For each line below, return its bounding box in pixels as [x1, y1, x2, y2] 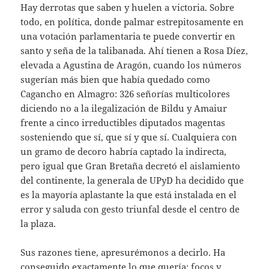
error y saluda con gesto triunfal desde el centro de [20, 203, 240, 216]
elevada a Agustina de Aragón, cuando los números [20, 59, 242, 71]
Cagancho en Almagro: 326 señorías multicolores [20, 88, 231, 100]
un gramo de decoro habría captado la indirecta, [20, 145, 227, 158]
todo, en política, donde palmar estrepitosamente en [20, 16, 244, 28]
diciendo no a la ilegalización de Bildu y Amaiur [20, 102, 228, 115]
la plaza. [20, 217, 56, 230]
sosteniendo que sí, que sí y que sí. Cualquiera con [20, 131, 238, 144]
